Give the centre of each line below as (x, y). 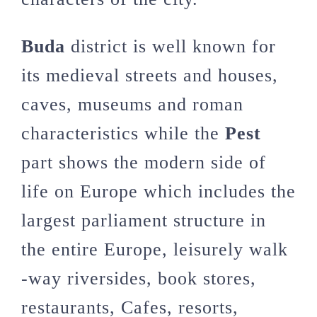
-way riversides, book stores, (139, 278)
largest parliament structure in (144, 220)
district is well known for (171, 46)
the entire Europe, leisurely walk (155, 249)
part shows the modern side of (144, 162)
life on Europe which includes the (158, 191)
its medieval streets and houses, (150, 75)
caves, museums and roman (132, 104)
